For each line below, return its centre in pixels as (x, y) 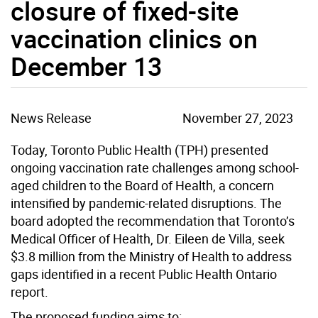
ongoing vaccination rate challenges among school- (155, 167)
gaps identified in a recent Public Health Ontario (144, 274)
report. (29, 291)
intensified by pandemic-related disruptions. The (146, 203)
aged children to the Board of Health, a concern (142, 185)
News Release (51, 117)
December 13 (86, 66)
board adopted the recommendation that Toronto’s (153, 220)
